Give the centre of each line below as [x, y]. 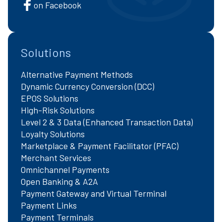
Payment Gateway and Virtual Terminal [93, 194]
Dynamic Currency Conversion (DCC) [87, 86]
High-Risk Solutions [57, 110]
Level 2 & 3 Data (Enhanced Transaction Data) [107, 122]
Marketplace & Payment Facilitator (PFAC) [99, 146]
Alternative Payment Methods [77, 75]
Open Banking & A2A [59, 182]
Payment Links [49, 205]
